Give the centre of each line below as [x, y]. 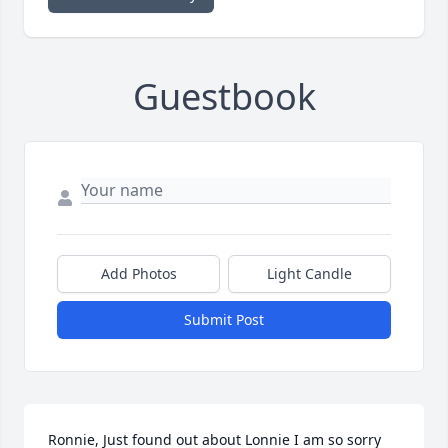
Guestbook [224, 96]
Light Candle [309, 273]
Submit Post [224, 319]
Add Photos [138, 273]
